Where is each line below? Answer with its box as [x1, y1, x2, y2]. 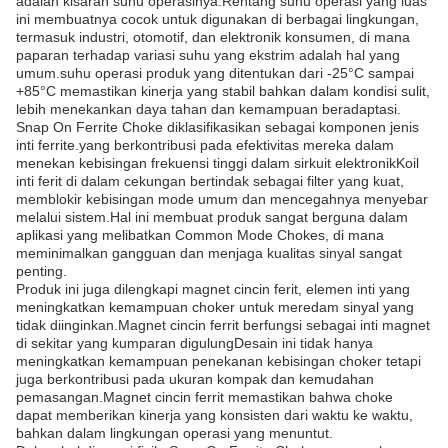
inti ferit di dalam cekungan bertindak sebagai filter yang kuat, [16, 173, 404, 189]
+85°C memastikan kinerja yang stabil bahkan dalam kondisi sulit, [16, 83, 430, 99]
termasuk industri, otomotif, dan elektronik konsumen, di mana [16, 29, 410, 45]
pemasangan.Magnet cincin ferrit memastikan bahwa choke [16, 389, 393, 405]
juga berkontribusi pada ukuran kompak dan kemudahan [16, 371, 374, 387]
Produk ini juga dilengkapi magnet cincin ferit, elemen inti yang [16, 281, 410, 297]
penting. [16, 263, 67, 279]
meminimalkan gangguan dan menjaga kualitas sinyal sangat [16, 245, 402, 261]
